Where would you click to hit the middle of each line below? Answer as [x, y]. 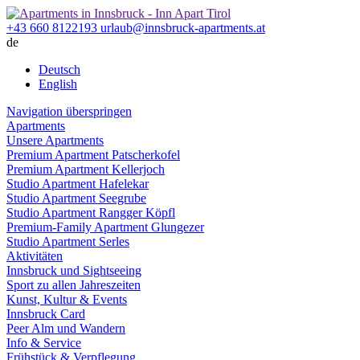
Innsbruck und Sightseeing [74, 270]
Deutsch [59, 70]
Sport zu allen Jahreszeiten [74, 285]
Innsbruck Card [46, 314]
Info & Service [44, 343]
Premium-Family [49, 227]
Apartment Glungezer [148, 227]
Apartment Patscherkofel [116, 155]
